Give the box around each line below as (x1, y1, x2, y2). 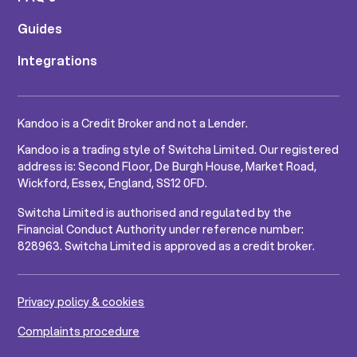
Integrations (18, 51, 98, 70)
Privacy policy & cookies (18, 294, 145, 311)
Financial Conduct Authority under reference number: (18, 222, 304, 238)
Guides (18, 19, 63, 38)
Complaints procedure (18, 324, 140, 340)
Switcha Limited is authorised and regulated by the (18, 205, 292, 222)
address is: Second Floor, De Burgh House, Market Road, (18, 159, 317, 175)
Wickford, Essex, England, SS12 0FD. (18, 175, 208, 192)
